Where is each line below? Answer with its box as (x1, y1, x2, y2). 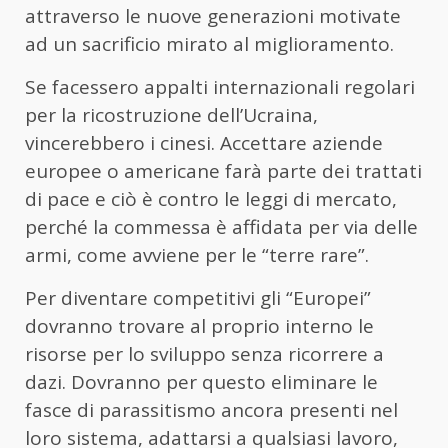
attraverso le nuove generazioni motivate (25, 2, 401, 29)
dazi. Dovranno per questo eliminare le (25, 368, 378, 395)
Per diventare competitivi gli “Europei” (25, 284, 371, 311)
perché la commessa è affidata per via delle (25, 213, 418, 240)
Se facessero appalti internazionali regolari (25, 73, 415, 100)
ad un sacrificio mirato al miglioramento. (25, 30, 394, 57)
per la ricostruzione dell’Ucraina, (25, 101, 318, 128)
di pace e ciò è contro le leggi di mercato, (25, 185, 397, 212)
